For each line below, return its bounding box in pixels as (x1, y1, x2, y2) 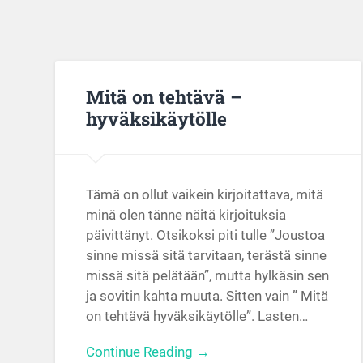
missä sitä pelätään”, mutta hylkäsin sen (86, 267, 330, 284)
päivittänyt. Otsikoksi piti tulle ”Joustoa (86, 227, 326, 244)
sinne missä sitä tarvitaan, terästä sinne (86, 247, 327, 264)
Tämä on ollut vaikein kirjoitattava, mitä (86, 186, 324, 203)
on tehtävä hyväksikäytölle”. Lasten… (86, 308, 309, 325)
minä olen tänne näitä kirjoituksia (86, 207, 287, 224)
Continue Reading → (86, 344, 211, 361)
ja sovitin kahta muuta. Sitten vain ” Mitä (86, 288, 329, 305)
